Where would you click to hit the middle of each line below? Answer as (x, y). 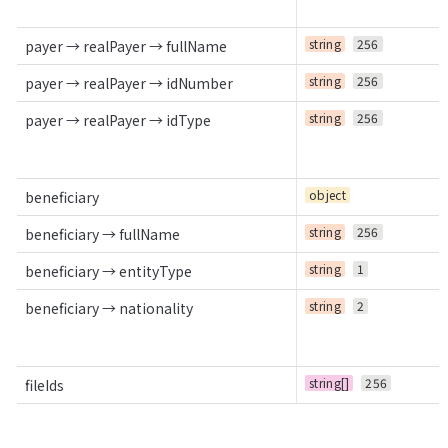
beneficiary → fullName (102, 233)
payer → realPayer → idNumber (129, 82)
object (327, 194)
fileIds (44, 384)
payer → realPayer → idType (118, 119)
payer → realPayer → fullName (126, 45)
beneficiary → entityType (108, 270)
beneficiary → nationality (109, 307)
